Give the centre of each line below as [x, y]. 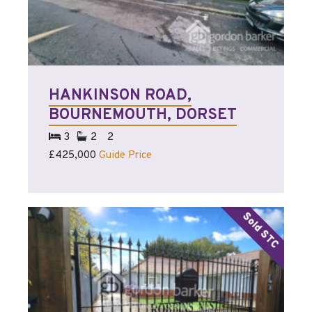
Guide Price [125, 156]
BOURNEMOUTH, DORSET [143, 116]
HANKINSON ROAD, [120, 96]
